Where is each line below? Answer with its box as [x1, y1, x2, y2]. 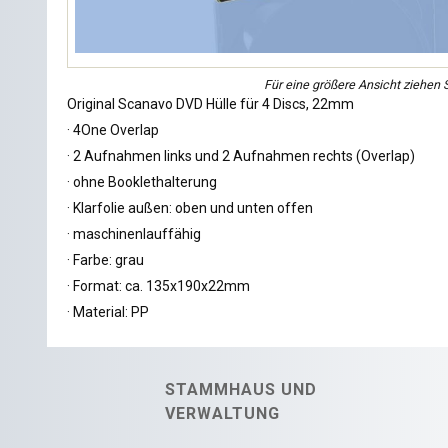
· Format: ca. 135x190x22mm [67, 277, 250, 294]
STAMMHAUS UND [164, 380, 317, 400]
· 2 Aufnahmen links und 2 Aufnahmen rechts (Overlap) [67, 147, 415, 164]
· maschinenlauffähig [67, 225, 201, 242]
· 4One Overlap [67, 121, 159, 138]
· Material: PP [67, 303, 149, 320]
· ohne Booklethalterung [67, 173, 217, 190]
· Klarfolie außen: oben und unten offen [67, 199, 313, 216]
